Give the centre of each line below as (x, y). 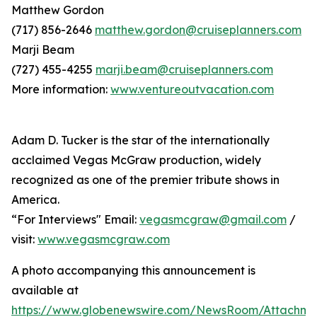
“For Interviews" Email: (75, 219)
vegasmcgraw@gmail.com (213, 219)
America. (35, 199)
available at (45, 290)
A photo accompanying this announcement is (133, 270)
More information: (61, 89)
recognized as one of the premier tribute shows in (145, 179)
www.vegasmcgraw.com (104, 239)
